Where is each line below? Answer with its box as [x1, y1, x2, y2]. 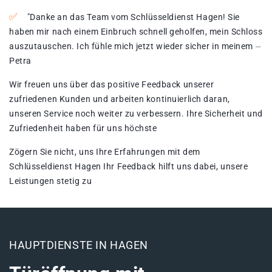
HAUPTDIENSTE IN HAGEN [9, 239, 148, 252]
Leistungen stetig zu [9, 176, 92, 186]
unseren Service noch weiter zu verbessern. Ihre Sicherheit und [9, 109, 263, 119]
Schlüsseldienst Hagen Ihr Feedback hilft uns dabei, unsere [9, 161, 248, 172]
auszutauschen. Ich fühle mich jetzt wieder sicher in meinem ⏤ [9, 41, 261, 52]
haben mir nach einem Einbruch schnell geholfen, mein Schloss [9, 27, 263, 37]
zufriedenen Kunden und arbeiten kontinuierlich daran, [9, 94, 230, 104]
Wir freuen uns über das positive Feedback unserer [9, 80, 214, 90]
